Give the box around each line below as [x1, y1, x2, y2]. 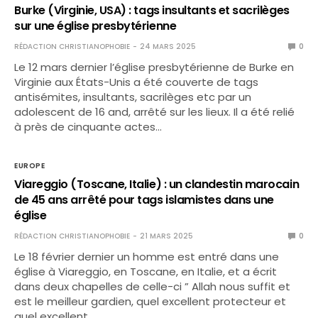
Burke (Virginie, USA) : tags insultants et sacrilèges [14, 2, 290, 18]
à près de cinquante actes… [14, 119, 163, 134]
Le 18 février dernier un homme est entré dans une [14, 249, 280, 264]
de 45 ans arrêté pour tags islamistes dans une [14, 192, 274, 208]
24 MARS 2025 [140, 41, 196, 52]
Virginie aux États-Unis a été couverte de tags [14, 75, 259, 89]
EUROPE [14, 160, 45, 171]
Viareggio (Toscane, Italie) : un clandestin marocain [14, 176, 300, 192]
